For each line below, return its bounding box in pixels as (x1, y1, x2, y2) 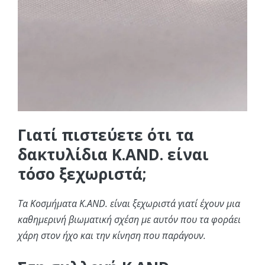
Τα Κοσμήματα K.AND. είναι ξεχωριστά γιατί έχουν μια (18, 197, 240, 211)
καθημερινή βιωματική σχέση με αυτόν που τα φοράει (18, 213, 241, 227)
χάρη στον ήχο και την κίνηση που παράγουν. (18, 229, 206, 243)
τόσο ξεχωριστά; (18, 163, 146, 185)
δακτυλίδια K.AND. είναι (18, 144, 209, 166)
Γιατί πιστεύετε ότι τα (18, 124, 194, 146)
